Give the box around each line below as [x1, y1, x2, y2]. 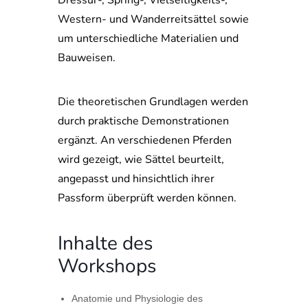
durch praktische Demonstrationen [58, 113, 229, 129]
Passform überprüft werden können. [58, 190, 236, 206]
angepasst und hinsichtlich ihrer [58, 171, 214, 186]
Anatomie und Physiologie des [71, 293, 203, 304]
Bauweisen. [58, 50, 115, 65]
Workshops [58, 253, 156, 279]
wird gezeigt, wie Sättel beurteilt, [58, 152, 224, 167]
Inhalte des [58, 230, 153, 256]
